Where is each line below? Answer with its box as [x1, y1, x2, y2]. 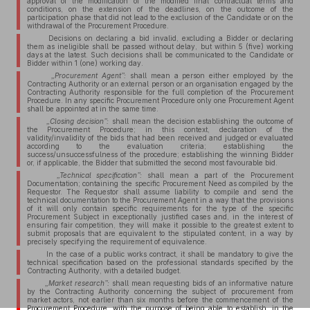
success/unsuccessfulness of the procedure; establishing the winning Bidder [26, 150, 293, 158]
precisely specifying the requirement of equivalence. [26, 237, 207, 246]
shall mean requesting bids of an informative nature [109, 279, 294, 287]
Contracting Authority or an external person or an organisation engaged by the [26, 80, 293, 88]
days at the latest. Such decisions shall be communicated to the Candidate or [26, 51, 293, 59]
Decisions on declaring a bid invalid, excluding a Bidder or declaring [35, 34, 293, 42]
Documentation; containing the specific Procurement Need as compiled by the [26, 179, 293, 188]
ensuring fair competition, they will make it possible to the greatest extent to [26, 221, 293, 229]
